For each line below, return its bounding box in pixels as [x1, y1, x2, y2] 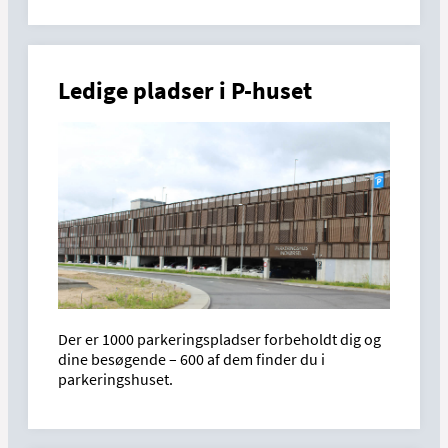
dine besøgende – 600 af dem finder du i [58, 348, 325, 369]
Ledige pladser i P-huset [58, 74, 312, 106]
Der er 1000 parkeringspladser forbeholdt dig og [58, 328, 381, 349]
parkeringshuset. [58, 368, 173, 389]
